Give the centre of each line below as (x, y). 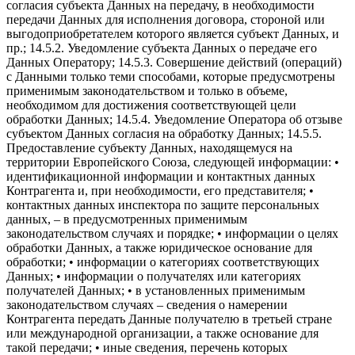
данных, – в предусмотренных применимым (127, 219)
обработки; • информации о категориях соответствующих (163, 261)
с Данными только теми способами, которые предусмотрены (171, 76)
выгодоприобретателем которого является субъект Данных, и (173, 33)
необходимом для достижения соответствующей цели (151, 105)
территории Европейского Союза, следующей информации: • (173, 162)
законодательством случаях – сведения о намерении (147, 304)
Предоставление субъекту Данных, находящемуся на (149, 147)
